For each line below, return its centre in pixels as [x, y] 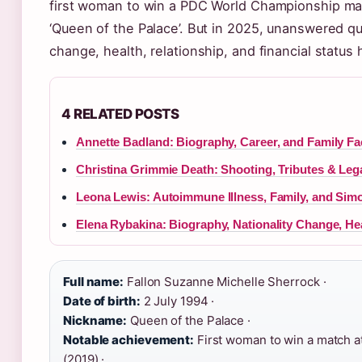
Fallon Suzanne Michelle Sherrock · [225, 282]
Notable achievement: [128, 340]
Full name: [93, 282]
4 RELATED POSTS [120, 114]
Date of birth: [102, 301]
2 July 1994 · [177, 301]
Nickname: [95, 321]
